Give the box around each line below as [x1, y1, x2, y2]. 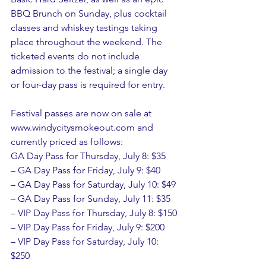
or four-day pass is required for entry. [11, 79, 165, 91]
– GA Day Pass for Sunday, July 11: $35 [11, 193, 170, 205]
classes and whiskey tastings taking [11, 22, 160, 34]
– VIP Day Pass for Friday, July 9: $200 [11, 221, 164, 233]
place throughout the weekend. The [11, 36, 164, 48]
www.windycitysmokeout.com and [11, 122, 156, 134]
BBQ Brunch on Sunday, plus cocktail [11, 8, 169, 20]
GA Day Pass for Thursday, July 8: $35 [11, 150, 166, 162]
